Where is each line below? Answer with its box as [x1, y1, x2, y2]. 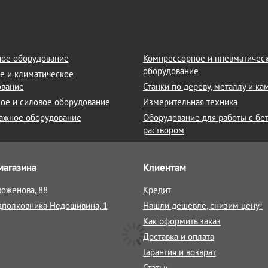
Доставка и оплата [143, 231, 214, 242]
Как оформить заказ [143, 215, 221, 227]
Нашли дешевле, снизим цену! [143, 200, 263, 211]
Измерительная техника [143, 96, 237, 108]
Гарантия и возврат [143, 246, 216, 258]
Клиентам [143, 161, 186, 174]
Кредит [143, 184, 171, 196]
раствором [143, 124, 184, 136]
